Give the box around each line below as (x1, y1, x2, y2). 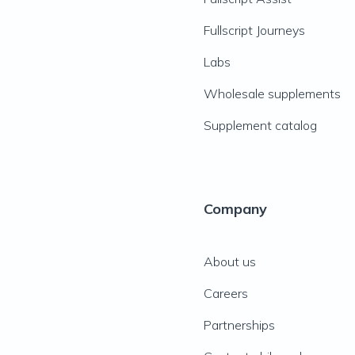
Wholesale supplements (203, 86, 341, 101)
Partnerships (203, 317, 275, 333)
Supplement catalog (203, 117, 317, 133)
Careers (203, 285, 248, 301)
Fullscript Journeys (203, 22, 305, 38)
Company (203, 200, 267, 218)
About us (203, 254, 256, 269)
